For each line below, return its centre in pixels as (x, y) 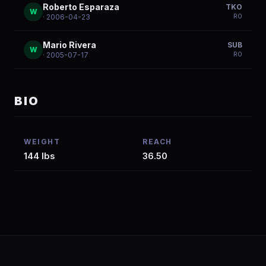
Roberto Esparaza (81, 7)
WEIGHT (42, 142)
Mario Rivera (69, 45)
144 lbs (39, 156)
